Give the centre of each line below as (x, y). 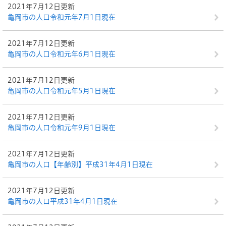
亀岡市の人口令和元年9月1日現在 (62, 128)
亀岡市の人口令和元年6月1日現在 (62, 54)
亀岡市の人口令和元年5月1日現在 (62, 91)
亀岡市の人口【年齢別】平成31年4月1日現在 (80, 164)
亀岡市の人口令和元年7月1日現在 (62, 17)
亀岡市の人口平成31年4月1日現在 (63, 201)
